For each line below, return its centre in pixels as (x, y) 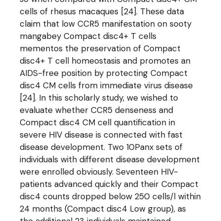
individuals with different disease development (110, 159)
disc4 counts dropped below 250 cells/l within (110, 196)
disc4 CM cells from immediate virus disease (107, 85)
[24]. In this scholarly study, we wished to (99, 98)
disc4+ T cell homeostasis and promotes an (105, 61)
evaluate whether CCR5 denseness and (97, 110)
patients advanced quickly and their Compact (109, 184)
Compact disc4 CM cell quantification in (98, 122)
